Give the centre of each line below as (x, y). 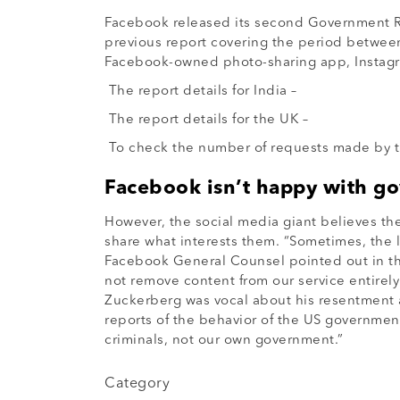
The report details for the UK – (208, 121)
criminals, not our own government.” (228, 341)
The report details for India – (205, 92)
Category (137, 384)
